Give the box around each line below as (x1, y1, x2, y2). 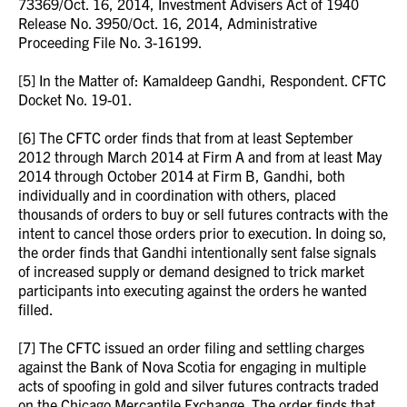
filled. (18, 300, 54, 318)
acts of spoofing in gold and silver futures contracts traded (18, 376, 379, 394)
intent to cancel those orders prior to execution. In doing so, (18, 223, 387, 242)
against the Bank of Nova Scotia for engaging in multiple (18, 357, 366, 375)
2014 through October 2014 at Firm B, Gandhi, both (18, 166, 345, 184)
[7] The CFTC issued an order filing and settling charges (18, 338, 364, 356)
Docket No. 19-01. (18, 90, 133, 108)
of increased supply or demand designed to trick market (18, 262, 364, 280)
